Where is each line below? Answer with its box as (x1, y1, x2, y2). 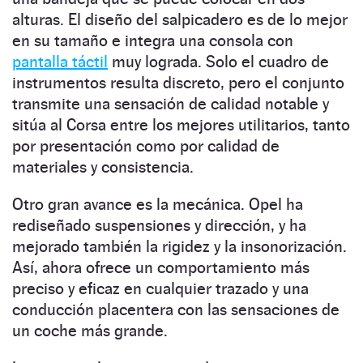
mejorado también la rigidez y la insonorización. (12, 236, 347, 256)
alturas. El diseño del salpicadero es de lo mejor (12, 9, 348, 29)
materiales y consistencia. (12, 156, 194, 177)
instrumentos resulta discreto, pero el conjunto (12, 72, 344, 92)
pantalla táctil (12, 51, 108, 71)
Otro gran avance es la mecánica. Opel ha (12, 194, 303, 214)
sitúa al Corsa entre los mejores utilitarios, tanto (12, 114, 350, 135)
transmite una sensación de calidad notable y (12, 93, 329, 113)
